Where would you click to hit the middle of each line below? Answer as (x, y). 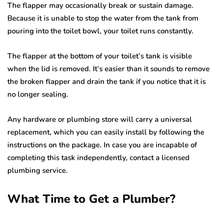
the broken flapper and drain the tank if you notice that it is (107, 82)
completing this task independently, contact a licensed (98, 158)
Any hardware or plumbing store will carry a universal (100, 120)
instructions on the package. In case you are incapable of (102, 145)
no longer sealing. (38, 95)
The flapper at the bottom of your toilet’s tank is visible (100, 56)
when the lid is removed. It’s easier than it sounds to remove (109, 69)
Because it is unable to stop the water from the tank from (103, 18)
